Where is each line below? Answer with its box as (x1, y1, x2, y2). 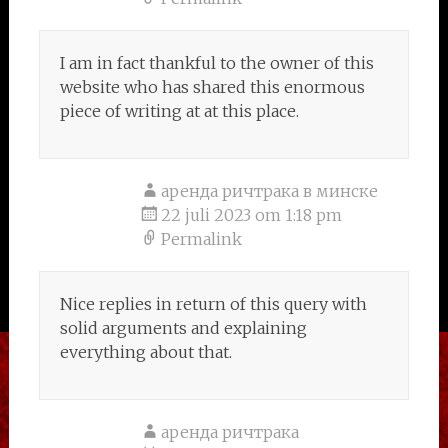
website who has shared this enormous (59, 77, 365, 97)
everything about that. (59, 342, 232, 362)
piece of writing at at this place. (59, 101, 299, 121)
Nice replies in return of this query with (59, 294, 367, 314)
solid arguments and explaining (59, 318, 307, 338)
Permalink (160, 229, 242, 249)
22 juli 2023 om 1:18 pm (160, 205, 342, 225)
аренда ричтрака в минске (160, 181, 378, 201)
